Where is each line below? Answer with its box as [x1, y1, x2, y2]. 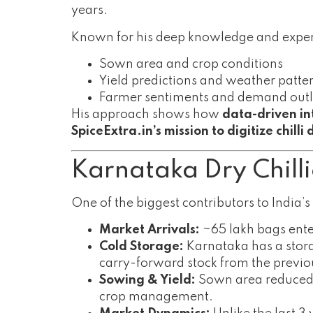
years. [71, 4, 108, 17]
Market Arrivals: [99, 223, 200, 236]
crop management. [99, 290, 213, 303]
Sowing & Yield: [99, 273, 196, 286]
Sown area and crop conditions [99, 58, 283, 71]
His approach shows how [71, 108, 222, 122]
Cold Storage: [99, 240, 184, 253]
